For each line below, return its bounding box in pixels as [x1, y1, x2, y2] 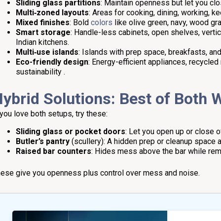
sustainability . [16, 67, 65, 76]
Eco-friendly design [16, 57, 88, 67]
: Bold [70, 17, 91, 27]
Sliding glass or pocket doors [16, 126, 125, 136]
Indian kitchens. [16, 37, 69, 47]
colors [91, 17, 112, 27]
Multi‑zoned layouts [16, 7, 89, 17]
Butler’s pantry [16, 136, 70, 146]
